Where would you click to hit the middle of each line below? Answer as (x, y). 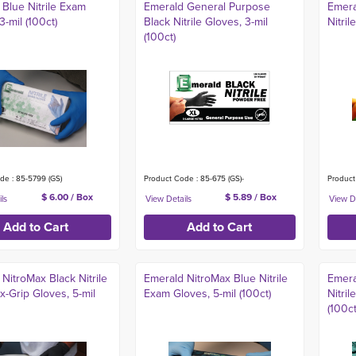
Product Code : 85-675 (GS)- (193, 178)
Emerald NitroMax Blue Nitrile (215, 279)
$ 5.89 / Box (251, 197)
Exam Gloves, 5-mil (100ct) (207, 294)
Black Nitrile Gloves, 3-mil (205, 22)
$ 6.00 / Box (67, 197)
